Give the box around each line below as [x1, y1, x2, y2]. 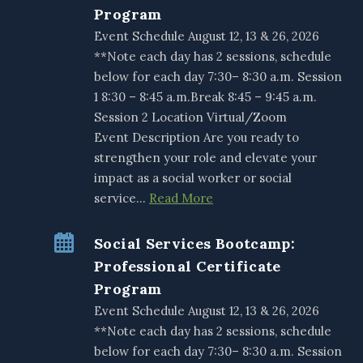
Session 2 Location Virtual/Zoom [94, 109, 288, 126]
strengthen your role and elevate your [94, 150, 318, 166]
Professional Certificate [94, 257, 281, 276]
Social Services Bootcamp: [94, 234, 296, 254]
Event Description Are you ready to [94, 130, 300, 146]
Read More [149, 190, 214, 207]
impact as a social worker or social [94, 170, 293, 186]
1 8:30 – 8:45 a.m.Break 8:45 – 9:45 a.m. [94, 89, 318, 105]
